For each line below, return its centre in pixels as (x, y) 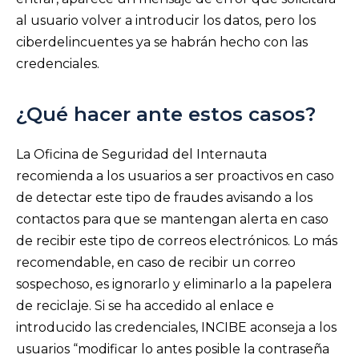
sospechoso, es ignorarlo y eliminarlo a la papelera (174, 284)
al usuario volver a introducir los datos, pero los (166, 20)
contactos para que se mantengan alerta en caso (172, 220)
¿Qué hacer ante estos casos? (166, 115)
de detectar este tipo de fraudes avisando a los (164, 198)
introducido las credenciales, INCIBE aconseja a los (176, 328)
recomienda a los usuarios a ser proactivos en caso (175, 176)
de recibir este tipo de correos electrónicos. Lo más (177, 241)
